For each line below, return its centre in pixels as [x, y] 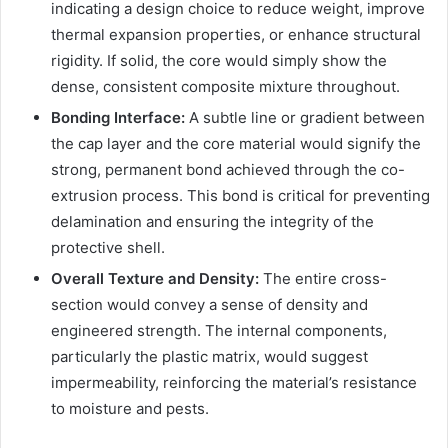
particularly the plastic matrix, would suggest [209, 356]
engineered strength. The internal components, [219, 330]
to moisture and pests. [130, 408]
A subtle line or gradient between [305, 117]
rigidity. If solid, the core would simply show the [219, 60]
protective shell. [108, 247]
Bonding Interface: [118, 117]
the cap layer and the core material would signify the [236, 143]
